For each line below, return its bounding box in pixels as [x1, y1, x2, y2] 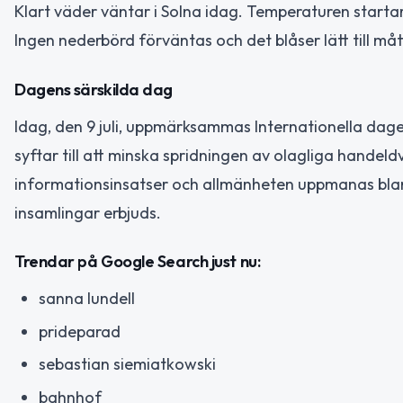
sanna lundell [39, 288, 135, 309]
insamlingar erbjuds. [14, 201, 161, 223]
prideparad [39, 320, 121, 342]
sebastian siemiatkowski [39, 354, 216, 374]
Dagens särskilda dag [14, 78, 173, 100]
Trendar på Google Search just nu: [14, 251, 261, 272]
